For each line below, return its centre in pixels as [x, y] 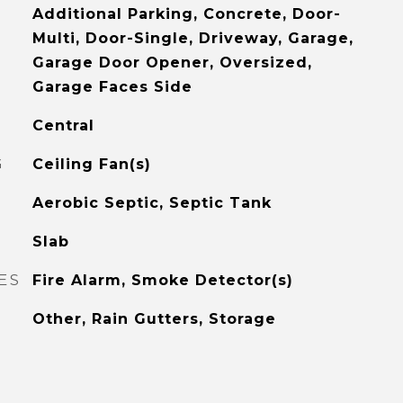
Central [63, 125]
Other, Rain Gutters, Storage [154, 319]
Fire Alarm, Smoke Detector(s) [162, 280]
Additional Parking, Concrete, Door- [186, 14]
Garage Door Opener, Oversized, [172, 63]
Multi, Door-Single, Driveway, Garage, [193, 38]
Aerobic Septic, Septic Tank [152, 203]
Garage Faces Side [112, 87]
